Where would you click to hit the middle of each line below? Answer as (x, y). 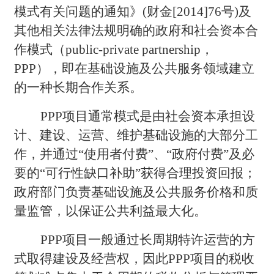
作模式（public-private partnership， (114, 49)
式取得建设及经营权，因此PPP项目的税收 (135, 258)
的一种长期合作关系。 (79, 87)
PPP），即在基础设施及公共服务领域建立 (135, 68)
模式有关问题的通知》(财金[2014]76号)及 (133, 11)
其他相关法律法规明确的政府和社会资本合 (136, 30)
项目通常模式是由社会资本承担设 (159, 116)
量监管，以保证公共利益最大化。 (111, 211)
